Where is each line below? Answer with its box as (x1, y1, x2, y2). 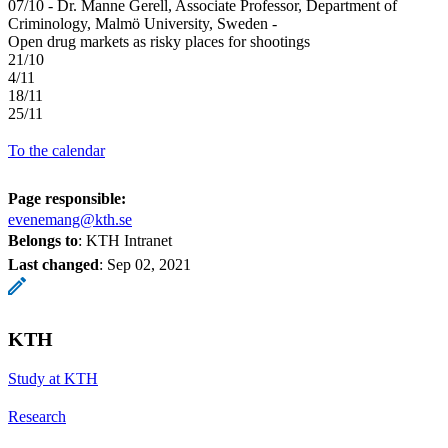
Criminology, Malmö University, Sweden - (8, 14, 277, 32)
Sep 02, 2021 (107, 255, 191, 273)
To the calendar (8, 141, 105, 159)
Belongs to (8, 231, 78, 249)
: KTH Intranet (78, 231, 172, 249)
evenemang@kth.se (8, 210, 132, 228)
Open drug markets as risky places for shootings (8, 32, 310, 50)
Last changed (8, 255, 99, 273)
